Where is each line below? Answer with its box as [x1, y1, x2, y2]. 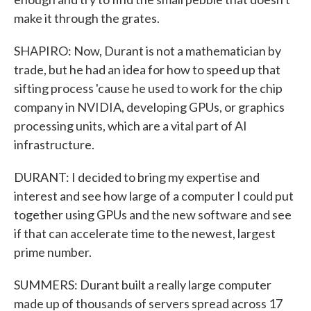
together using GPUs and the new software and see [14, 207, 292, 222]
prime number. [14, 244, 92, 260]
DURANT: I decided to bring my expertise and [14, 169, 260, 185]
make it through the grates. [14, 10, 160, 26]
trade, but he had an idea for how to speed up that [14, 62, 280, 77]
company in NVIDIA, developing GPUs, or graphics [14, 99, 285, 115]
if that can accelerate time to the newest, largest [14, 226, 276, 241]
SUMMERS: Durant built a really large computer [14, 277, 271, 292]
